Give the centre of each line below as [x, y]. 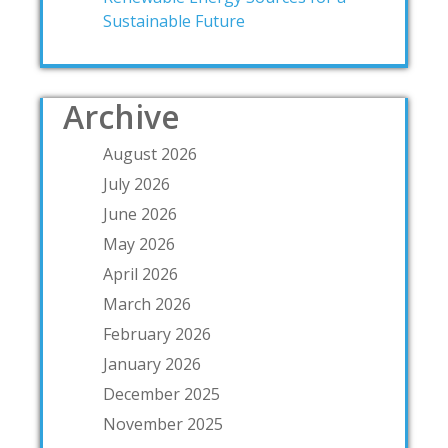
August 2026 [150, 153]
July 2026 [136, 183]
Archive [121, 116]
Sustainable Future [174, 20]
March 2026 [147, 303]
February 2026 [157, 333]
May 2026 [139, 243]
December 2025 [161, 393]
